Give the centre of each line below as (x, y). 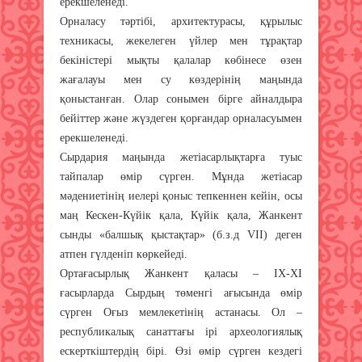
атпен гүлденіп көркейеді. (124, 254)
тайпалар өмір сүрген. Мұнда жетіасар (181, 176)
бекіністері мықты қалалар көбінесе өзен (181, 60)
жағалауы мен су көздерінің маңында (181, 79)
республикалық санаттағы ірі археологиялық (181, 331)
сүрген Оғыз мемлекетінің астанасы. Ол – (181, 312)
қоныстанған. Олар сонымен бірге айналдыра (181, 99)
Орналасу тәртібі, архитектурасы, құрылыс (181, 21)
